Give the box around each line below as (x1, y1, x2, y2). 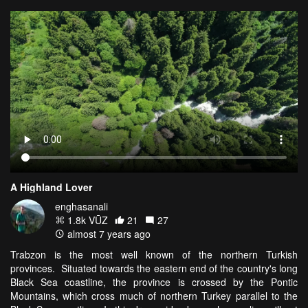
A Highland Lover (10, 179, 92, 194)
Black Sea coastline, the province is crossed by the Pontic (10, 274, 298, 289)
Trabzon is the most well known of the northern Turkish (10, 247, 298, 261)
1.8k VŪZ (65, 212, 108, 227)
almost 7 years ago (65, 226, 151, 241)
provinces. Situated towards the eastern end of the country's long (10, 261, 298, 275)
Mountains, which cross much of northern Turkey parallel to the (10, 288, 298, 302)
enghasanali (55, 199, 108, 213)
